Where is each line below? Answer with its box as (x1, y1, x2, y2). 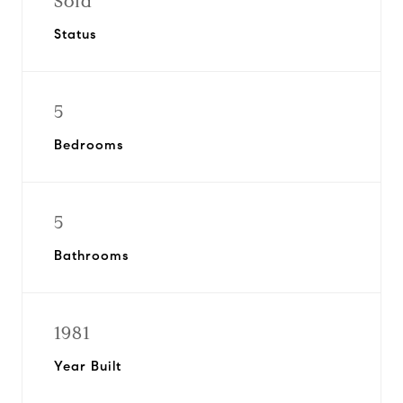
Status (54, 26, 96, 42)
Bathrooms (54, 247, 129, 264)
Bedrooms (54, 137, 123, 153)
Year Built (54, 358, 121, 374)
